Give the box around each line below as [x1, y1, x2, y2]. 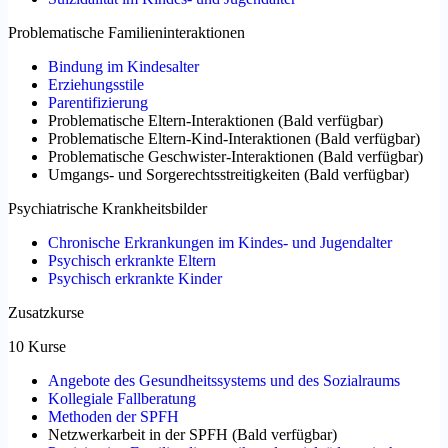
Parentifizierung [48, 93, 148, 111]
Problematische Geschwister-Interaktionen [48, 147, 314, 165]
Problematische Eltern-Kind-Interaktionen [48, 129, 311, 147]
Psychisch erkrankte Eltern [48, 251, 216, 269]
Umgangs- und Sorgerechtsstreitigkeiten [48, 165, 300, 183]
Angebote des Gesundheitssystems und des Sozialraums [48, 371, 400, 389]
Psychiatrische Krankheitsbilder [8, 199, 207, 217]
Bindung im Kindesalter [48, 57, 199, 75]
